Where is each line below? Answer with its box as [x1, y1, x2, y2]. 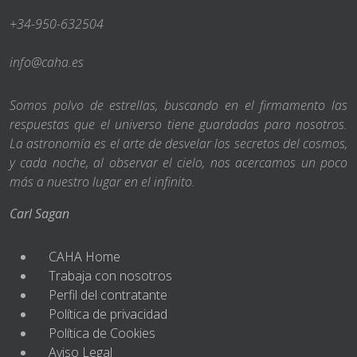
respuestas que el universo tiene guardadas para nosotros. [10, 116, 347, 134]
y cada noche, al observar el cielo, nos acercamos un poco [10, 154, 347, 172]
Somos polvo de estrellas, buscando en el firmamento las [10, 96, 347, 115]
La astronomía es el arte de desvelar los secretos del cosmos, [10, 135, 347, 153]
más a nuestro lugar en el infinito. [10, 173, 195, 191]
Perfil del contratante [49, 286, 167, 304]
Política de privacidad [49, 305, 167, 324]
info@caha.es [10, 53, 84, 72]
